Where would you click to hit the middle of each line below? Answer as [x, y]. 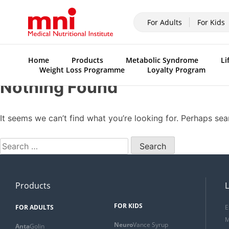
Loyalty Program [176, 70]
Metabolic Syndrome [162, 60]
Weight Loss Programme [82, 70]
